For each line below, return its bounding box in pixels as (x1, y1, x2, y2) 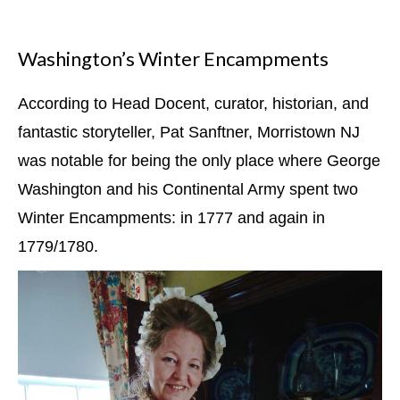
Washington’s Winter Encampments (18, 46, 329, 71)
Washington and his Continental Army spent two (18, 179, 358, 198)
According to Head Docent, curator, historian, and (18, 94, 369, 112)
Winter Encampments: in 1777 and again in (18, 208, 325, 227)
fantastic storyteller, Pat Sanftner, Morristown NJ (18, 122, 360, 141)
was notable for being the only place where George (18, 151, 380, 170)
